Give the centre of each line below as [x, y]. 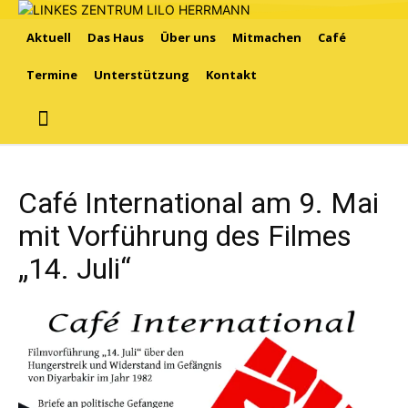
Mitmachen [267, 37]
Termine [52, 75]
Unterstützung [142, 75]
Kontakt [231, 75]
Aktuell [49, 37]
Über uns [188, 37]
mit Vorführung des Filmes [185, 236]
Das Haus [116, 37]
